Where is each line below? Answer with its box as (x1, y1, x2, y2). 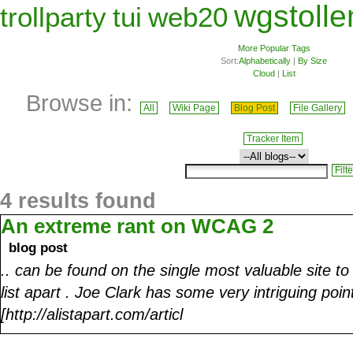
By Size (298, 55, 327, 65)
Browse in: (25, 89, 139, 116)
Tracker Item (246, 132, 299, 144)
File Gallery (292, 102, 342, 113)
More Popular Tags (237, 43, 310, 53)
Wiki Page (172, 102, 216, 113)
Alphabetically (239, 55, 291, 65)
